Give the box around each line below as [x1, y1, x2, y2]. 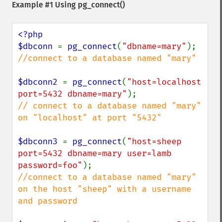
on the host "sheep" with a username [18, 184, 191, 194]
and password [18, 196, 77, 206]
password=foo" [18, 160, 82, 170]
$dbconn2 [18, 77, 62, 87]
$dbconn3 [18, 136, 62, 147]
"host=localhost [127, 77, 201, 87]
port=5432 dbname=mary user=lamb [18, 148, 171, 159]
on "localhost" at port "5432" [18, 112, 162, 123]
